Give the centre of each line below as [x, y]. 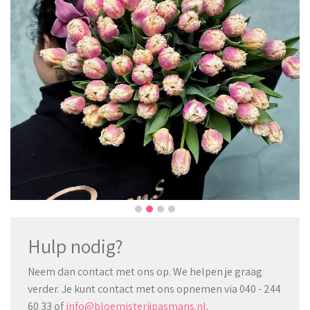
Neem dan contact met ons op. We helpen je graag [145, 272]
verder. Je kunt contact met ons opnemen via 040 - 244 [154, 289]
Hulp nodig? [75, 246]
